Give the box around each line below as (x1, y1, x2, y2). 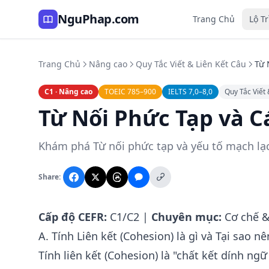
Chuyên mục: (151, 210, 222, 224)
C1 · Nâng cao (44, 86, 92, 97)
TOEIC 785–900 (104, 86, 156, 97)
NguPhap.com (58, 11, 139, 27)
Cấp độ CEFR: (38, 210, 107, 224)
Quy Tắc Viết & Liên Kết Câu (136, 58, 246, 70)
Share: (38, 172, 61, 182)
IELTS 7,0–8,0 (168, 86, 213, 97)
